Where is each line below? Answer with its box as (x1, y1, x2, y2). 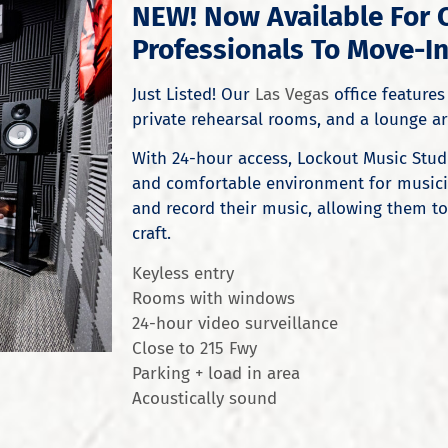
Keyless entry (132, 262, 234, 284)
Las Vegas (255, 83, 329, 105)
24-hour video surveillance (132, 312, 338, 334)
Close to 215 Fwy (132, 337, 257, 359)
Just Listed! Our (132, 83, 255, 105)
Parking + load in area (132, 362, 300, 384)
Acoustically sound (132, 387, 277, 409)
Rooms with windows (132, 287, 295, 309)
